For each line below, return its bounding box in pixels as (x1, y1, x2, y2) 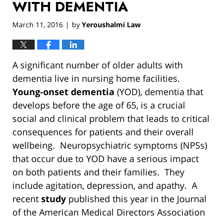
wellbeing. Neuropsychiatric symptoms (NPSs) (12, 139, 207, 152)
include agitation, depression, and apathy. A (12, 179, 197, 192)
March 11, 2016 (12, 20, 63, 30)
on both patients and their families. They (12, 166, 184, 178)
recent (12, 193, 41, 205)
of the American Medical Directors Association (12, 206, 205, 219)
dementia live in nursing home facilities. (12, 72, 180, 85)
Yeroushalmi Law (82, 20, 141, 30)
